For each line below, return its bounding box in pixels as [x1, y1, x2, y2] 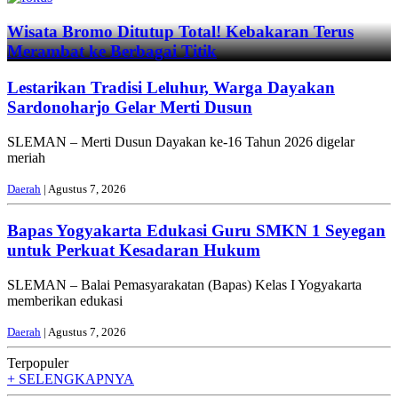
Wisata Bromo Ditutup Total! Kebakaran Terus [7, 22, 354, 42]
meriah [7, 149, 45, 165]
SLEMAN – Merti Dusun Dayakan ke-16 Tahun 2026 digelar [7, 133, 354, 149]
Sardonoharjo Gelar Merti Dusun [7, 97, 252, 116]
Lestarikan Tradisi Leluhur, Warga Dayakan [7, 77, 335, 97]
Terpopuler [7, 355, 68, 371]
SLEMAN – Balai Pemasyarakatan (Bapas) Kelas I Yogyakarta [7, 277, 362, 293]
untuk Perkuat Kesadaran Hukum [7, 241, 260, 260]
